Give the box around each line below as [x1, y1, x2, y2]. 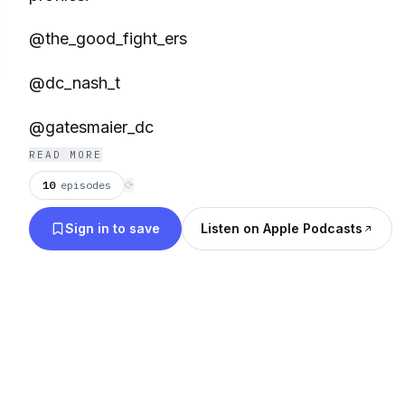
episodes [61, 177, 111, 192]
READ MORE [29, 147, 102, 161]
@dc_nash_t [29, 73, 120, 93]
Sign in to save [65, 221, 160, 237]
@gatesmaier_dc [29, 117, 154, 137]
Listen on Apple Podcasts [201, 221, 363, 237]
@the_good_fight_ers [29, 29, 187, 49]
